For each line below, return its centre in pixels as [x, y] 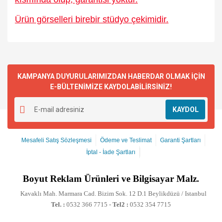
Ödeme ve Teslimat [126, 140]
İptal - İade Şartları [111, 152]
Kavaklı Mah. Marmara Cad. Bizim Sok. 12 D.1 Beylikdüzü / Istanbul [113, 194]
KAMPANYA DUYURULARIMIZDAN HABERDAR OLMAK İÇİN [111, 76]
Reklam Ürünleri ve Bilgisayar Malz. [125, 179]
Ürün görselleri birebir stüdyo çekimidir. [92, 19]
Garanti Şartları [180, 140]
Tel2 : [120, 204]
